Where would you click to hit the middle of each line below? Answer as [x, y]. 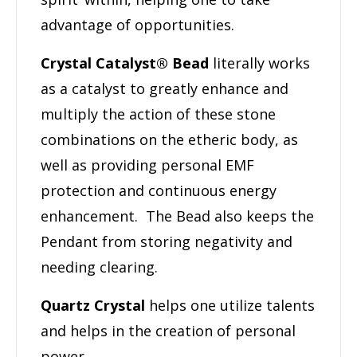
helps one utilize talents [230, 305]
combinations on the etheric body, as [169, 139]
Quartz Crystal [93, 305]
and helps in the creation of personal [168, 330]
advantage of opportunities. [137, 24]
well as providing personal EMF [147, 165]
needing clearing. [99, 267]
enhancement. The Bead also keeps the [177, 216]
